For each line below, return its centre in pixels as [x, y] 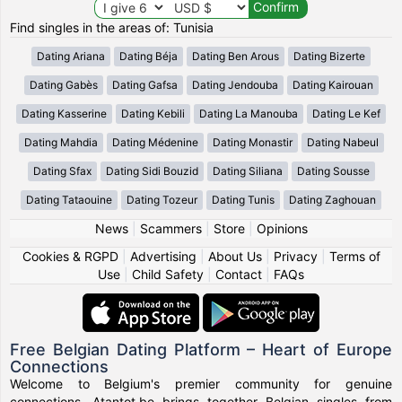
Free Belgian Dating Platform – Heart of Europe [201, 349]
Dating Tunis [243, 199]
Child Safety [168, 274]
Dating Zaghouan [332, 199]
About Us [235, 256]
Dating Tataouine [69, 199]
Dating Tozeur [162, 199]
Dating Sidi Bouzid [152, 170]
